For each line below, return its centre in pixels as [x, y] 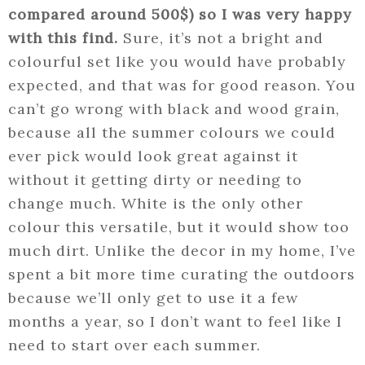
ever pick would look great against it [153, 156]
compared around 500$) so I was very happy [180, 15]
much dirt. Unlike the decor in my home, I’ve [182, 251]
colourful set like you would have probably [177, 62]
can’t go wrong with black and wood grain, [174, 109]
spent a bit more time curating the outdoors [182, 275]
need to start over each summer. [134, 345]
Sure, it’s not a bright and [221, 38]
